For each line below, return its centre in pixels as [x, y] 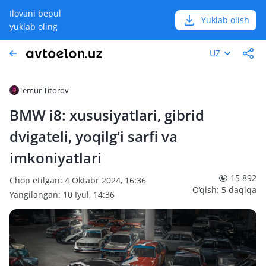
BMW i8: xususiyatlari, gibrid [107, 115]
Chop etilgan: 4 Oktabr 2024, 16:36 [78, 180]
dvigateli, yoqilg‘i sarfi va [94, 136]
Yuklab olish [225, 20]
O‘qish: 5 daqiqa [224, 190]
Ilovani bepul [35, 13]
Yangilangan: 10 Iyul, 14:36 [62, 194]
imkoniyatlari [56, 158]
